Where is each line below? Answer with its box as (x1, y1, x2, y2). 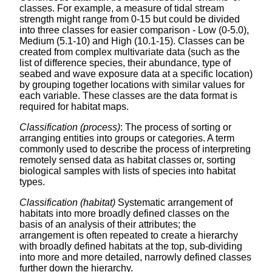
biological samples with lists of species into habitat (19, 166, 236, 177)
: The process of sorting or (120, 122, 231, 133)
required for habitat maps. (19, 101, 129, 112)
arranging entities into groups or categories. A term (19, 133, 234, 144)
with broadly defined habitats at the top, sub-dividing (19, 241, 242, 252)
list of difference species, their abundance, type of (19, 58, 231, 69)
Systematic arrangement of (115, 197, 233, 208)
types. (19, 177, 45, 188)
